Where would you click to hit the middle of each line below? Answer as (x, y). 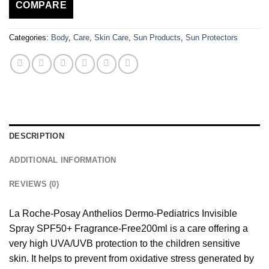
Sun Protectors (212, 37)
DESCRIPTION (37, 136)
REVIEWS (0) (34, 184)
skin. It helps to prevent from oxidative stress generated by (131, 258)
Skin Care (111, 37)
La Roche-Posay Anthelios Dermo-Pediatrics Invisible (123, 213)
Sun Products (157, 37)
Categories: (30, 37)
